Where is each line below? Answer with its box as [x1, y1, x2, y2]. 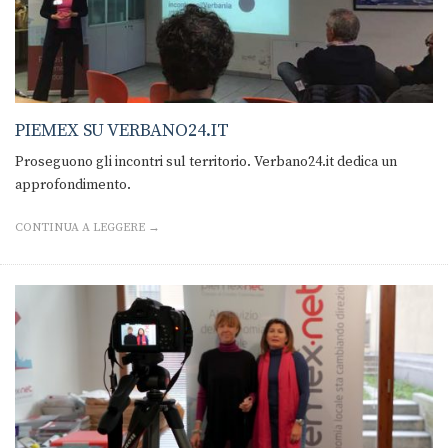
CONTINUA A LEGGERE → [15, 220, 160, 236]
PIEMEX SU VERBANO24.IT [15, 119, 229, 143]
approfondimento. [15, 176, 131, 195]
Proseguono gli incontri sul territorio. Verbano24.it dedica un [15, 153, 397, 172]
